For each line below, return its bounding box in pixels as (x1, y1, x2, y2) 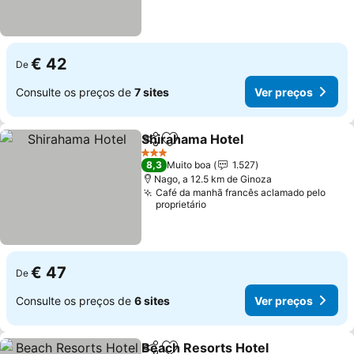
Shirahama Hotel (141, 131, 244, 147)
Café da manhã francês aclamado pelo (156, 186, 326, 198)
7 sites (134, 85, 169, 99)
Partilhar (141, 139, 188, 153)
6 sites (134, 293, 170, 307)
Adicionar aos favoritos (168, 139, 309, 156)
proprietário (156, 198, 207, 210)
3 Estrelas (141, 152, 185, 164)
